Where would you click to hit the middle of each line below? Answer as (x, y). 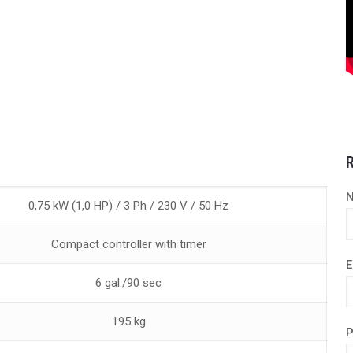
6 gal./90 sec (128, 283)
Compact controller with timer (128, 244)
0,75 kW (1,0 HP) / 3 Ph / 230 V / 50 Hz (128, 206)
